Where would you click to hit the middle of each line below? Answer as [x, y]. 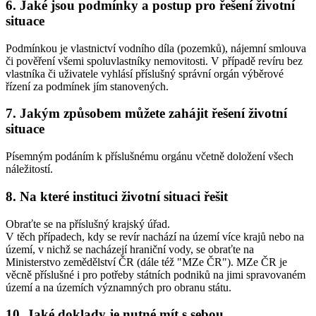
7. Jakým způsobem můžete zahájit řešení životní [146, 114]
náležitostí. [29, 169]
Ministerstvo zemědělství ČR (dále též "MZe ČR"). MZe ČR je [146, 262]
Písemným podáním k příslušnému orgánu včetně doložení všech [150, 157]
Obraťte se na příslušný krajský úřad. [88, 224]
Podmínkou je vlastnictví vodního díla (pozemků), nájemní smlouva [156, 48]
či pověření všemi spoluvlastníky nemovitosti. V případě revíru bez [154, 61]
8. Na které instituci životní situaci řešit [117, 196]
